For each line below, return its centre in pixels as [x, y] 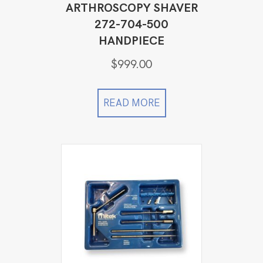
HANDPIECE [131, 41]
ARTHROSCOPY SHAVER [131, 9]
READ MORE [131, 103]
